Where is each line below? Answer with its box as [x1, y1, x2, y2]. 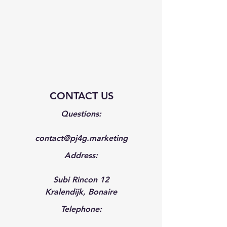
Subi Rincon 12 [53, 175, 109, 184]
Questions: [61, 109, 101, 119]
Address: [64, 150, 98, 160]
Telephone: [60, 204, 102, 214]
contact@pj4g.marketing [34, 133, 128, 143]
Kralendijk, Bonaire [45, 187, 117, 197]
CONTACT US [50, 90, 113, 102]
